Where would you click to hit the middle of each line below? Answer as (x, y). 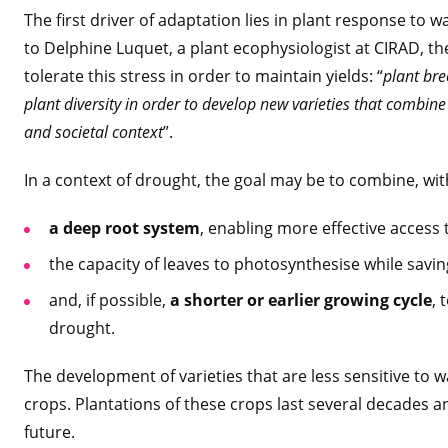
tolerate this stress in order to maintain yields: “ (203, 76)
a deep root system (124, 228)
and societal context (93, 132)
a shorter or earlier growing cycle (301, 300)
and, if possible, (109, 300)
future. (49, 432)
